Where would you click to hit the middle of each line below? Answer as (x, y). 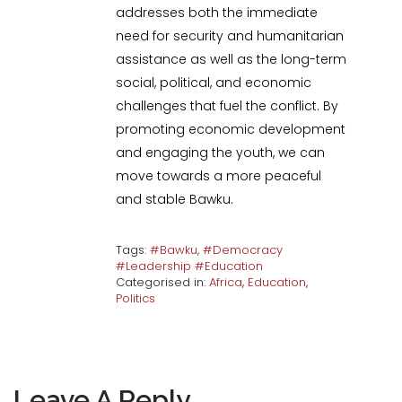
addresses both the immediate (217, 13)
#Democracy (243, 250)
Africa (226, 283)
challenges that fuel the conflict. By (227, 106)
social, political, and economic (214, 83)
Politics (136, 299)
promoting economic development (231, 130)
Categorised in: (163, 283)
